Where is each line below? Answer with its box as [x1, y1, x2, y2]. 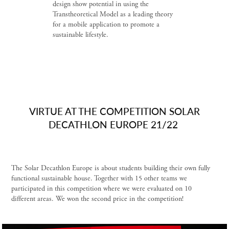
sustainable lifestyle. [52, 30, 108, 39]
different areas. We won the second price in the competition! [11, 194, 184, 203]
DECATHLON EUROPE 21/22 [49, 117, 180, 131]
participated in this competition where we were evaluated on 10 [11, 184, 192, 193]
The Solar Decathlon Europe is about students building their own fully [11, 163, 211, 173]
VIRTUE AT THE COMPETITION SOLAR [29, 104, 200, 118]
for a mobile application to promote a [52, 19, 159, 29]
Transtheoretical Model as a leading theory [52, 9, 173, 19]
